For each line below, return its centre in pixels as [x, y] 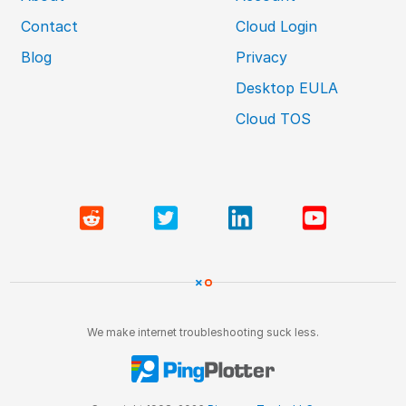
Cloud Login [276, 27]
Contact [50, 27]
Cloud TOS [273, 119]
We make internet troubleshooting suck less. [203, 333]
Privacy [261, 58]
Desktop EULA [287, 88]
